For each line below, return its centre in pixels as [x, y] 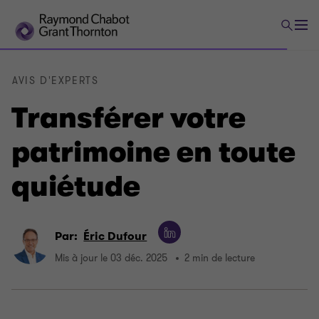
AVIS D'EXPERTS [56, 81]
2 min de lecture [220, 258]
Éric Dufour [115, 236]
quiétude [76, 187]
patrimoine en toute [153, 152]
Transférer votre [129, 118]
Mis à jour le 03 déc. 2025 [111, 258]
